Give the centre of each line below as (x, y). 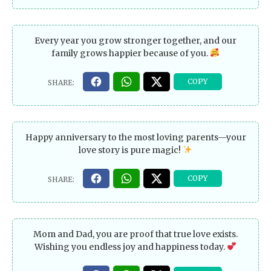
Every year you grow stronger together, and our (135, 41)
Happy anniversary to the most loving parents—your (135, 137)
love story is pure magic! (131, 150)
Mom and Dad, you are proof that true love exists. (135, 234)
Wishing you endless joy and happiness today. (131, 247)
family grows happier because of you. (131, 53)
